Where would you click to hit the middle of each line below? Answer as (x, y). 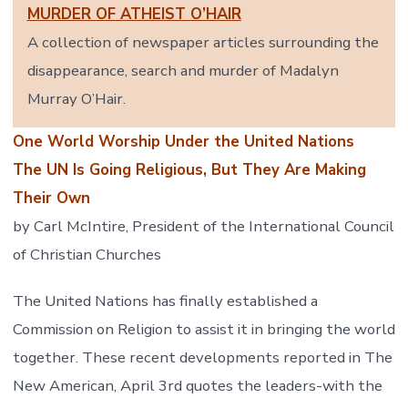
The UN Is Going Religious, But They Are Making (189, 170)
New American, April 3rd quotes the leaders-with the (197, 386)
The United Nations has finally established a (165, 301)
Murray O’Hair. (76, 99)
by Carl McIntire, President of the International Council (203, 227)
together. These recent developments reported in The (202, 358)
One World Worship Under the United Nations (183, 142)
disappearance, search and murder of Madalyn (183, 71)
